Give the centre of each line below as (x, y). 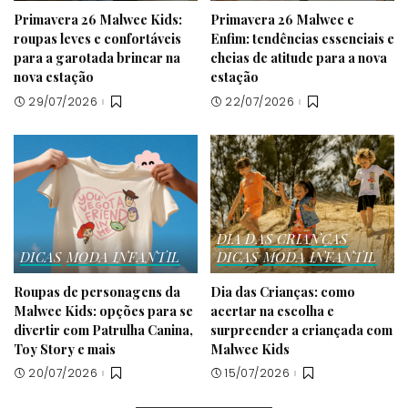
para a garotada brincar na (97, 57)
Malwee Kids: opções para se (103, 310)
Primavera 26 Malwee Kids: (98, 19)
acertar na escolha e (272, 310)
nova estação (54, 76)
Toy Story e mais (65, 348)
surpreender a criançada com (301, 329)
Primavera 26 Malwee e (282, 19)
